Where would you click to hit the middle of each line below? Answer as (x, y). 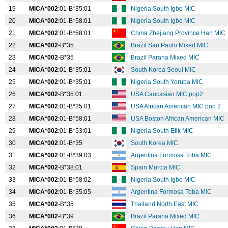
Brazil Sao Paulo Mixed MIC (170, 45)
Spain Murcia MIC (156, 167)
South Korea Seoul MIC (164, 70)
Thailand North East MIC (165, 204)
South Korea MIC (155, 143)
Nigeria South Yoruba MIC (168, 82)
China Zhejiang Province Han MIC (179, 33)
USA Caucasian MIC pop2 (168, 94)
